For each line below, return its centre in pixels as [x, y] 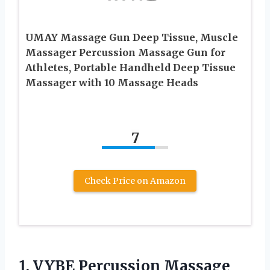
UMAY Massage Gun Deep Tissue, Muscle [132, 37]
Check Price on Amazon [135, 181]
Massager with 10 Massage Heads [112, 82]
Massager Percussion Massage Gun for [125, 52]
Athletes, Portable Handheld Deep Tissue [130, 67]
